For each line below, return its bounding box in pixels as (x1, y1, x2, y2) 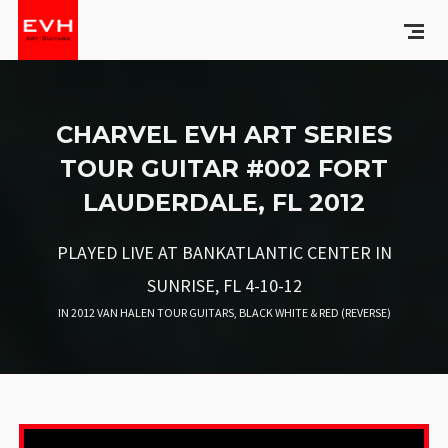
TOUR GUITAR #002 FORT (60, 154, 388, 183)
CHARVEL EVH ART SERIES (56, 120, 392, 149)
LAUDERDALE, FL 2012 (83, 188, 365, 217)
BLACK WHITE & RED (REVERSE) (238, 305, 391, 320)
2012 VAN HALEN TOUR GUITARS (70, 305, 234, 320)
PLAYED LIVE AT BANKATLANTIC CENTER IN (56, 241, 392, 264)
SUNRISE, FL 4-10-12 (146, 274, 302, 297)
